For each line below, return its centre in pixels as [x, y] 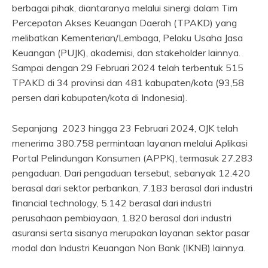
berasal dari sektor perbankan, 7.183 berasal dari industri [132, 188]
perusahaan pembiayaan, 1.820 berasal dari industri [122, 218]
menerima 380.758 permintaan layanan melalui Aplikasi [130, 143]
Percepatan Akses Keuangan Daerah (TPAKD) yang [124, 23]
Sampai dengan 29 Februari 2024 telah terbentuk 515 [128, 68]
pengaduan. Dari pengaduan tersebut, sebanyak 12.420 [131, 173]
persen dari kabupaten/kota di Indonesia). [100, 98]
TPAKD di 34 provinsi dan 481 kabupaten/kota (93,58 [128, 83]
